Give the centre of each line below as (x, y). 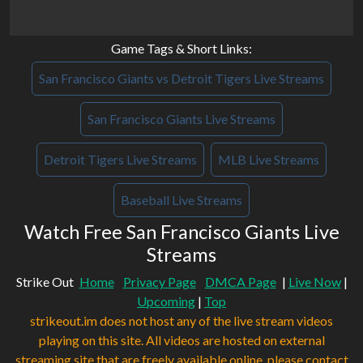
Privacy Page (159, 282)
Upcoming (166, 301)
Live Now (314, 282)
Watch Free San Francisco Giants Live (181, 232)
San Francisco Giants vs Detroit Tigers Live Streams (181, 79)
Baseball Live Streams (181, 200)
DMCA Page (240, 282)
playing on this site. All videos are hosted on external (181, 340)
